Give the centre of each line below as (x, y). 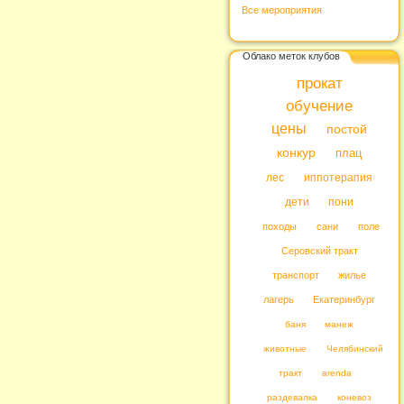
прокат (319, 83)
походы (280, 226)
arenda (337, 373)
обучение (319, 106)
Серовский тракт (319, 251)
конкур (297, 153)
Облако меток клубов (291, 55)
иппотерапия (338, 178)
